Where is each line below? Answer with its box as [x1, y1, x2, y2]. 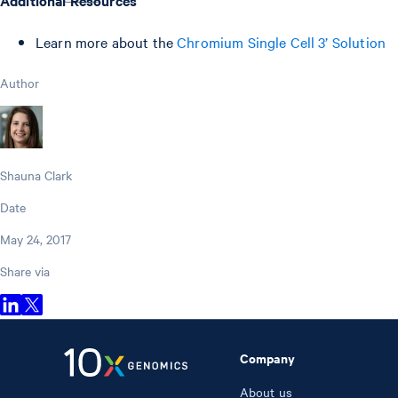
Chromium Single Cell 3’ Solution [177, 31, 386, 52]
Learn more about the [36, 31, 178, 52]
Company [239, 347, 295, 367]
